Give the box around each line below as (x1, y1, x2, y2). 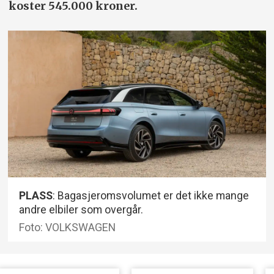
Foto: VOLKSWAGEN (19, 220, 116, 234)
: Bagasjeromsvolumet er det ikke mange (53, 189, 250, 202)
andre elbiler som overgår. (19, 203, 144, 217)
